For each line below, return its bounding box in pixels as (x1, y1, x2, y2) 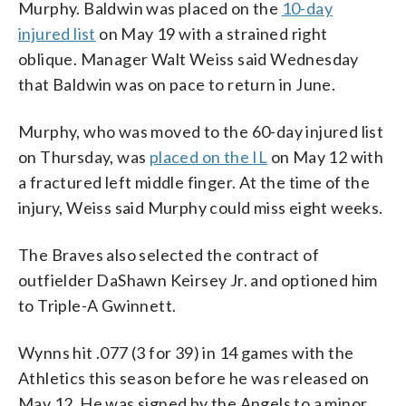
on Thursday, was (18, 146, 150, 167)
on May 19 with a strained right (95, 23, 328, 43)
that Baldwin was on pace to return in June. (18, 73, 336, 94)
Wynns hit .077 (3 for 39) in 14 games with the (18, 342, 354, 362)
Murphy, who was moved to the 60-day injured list (18, 121, 384, 141)
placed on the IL (149, 146, 268, 167)
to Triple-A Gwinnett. (18, 295, 177, 315)
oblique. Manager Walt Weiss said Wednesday (18, 48, 359, 69)
